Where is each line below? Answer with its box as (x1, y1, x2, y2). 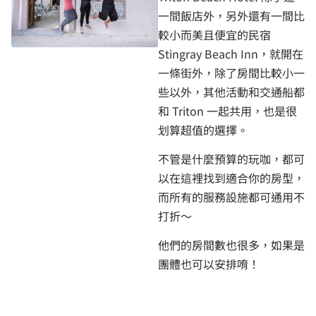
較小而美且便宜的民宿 (158, 25, 271, 43)
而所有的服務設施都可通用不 (158, 188, 305, 206)
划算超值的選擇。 (158, 121, 248, 138)
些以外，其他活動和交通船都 (158, 83, 305, 100)
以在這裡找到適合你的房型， (158, 169, 305, 187)
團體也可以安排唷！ (158, 255, 260, 273)
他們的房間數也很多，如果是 (158, 236, 305, 254)
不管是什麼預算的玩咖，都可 (158, 150, 305, 168)
